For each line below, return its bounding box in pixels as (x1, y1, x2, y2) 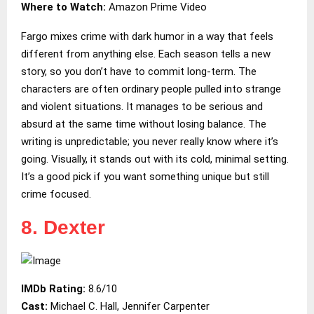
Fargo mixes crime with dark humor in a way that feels (21, 29, 273, 43)
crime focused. (21, 187, 91, 200)
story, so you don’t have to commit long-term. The (21, 64, 257, 78)
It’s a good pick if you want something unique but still (21, 170, 269, 183)
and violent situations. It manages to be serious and (21, 100, 263, 113)
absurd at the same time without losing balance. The (21, 117, 266, 130)
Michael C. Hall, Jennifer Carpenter (48, 299, 210, 313)
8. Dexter (21, 216, 105, 238)
